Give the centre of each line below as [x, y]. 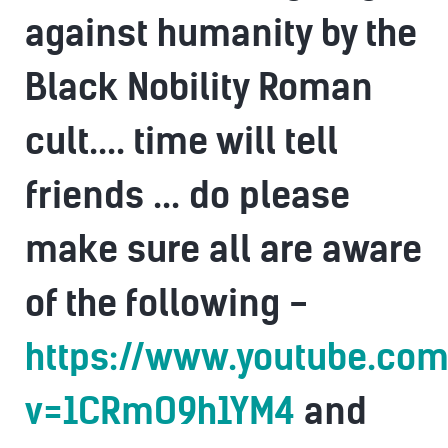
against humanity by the [221, 33]
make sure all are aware [223, 249]
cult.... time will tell [181, 141]
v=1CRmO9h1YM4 [160, 411]
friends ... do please [187, 195]
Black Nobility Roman [199, 87]
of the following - [166, 303]
